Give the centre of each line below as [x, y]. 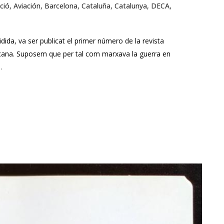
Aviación [27, 6]
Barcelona [61, 6]
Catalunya [131, 6]
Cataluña [96, 6]
